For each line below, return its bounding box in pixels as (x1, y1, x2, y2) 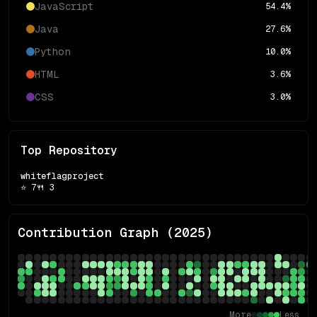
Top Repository (21, 144, 117, 157)
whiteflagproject (21, 171, 103, 181)
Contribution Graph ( (18, 225, 174, 240)
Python (35, 46, 71, 57)
